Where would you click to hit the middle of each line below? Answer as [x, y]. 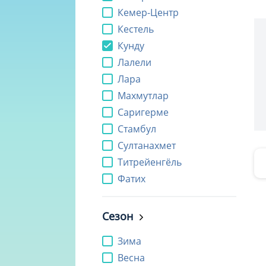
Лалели [134, 63]
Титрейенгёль [150, 162]
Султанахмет [147, 146]
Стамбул [137, 129]
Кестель [136, 29]
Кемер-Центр [148, 13]
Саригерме [143, 113]
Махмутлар [143, 96]
